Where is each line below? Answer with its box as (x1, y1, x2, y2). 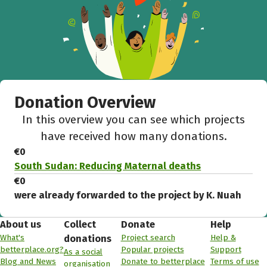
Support (210, 244, 241, 255)
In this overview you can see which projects (22, 113, 245, 127)
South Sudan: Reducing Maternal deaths (14, 160, 201, 172)
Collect (64, 219, 96, 231)
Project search (120, 232, 175, 243)
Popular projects (120, 244, 184, 255)
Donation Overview (14, 93, 156, 113)
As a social (64, 247, 103, 257)
